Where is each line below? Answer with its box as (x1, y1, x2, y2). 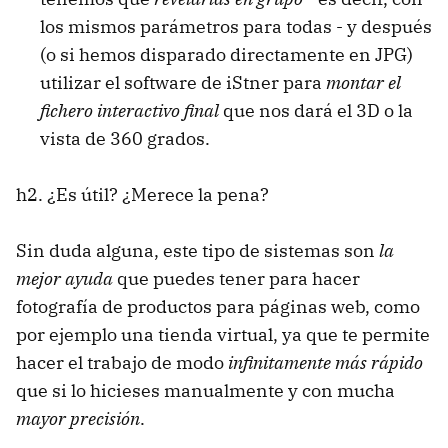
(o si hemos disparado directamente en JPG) (40, 42, 413, 66)
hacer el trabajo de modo (16, 350, 228, 374)
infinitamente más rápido (228, 350, 423, 374)
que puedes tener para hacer (113, 266, 360, 290)
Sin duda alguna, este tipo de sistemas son (16, 238, 379, 262)
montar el (326, 70, 401, 94)
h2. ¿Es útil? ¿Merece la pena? (16, 182, 269, 206)
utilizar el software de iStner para (40, 70, 326, 94)
